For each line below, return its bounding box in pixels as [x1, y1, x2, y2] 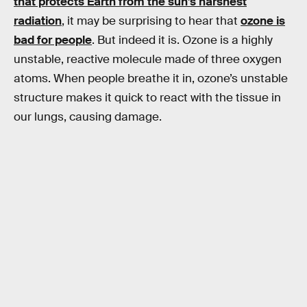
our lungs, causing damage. [14, 109, 162, 124]
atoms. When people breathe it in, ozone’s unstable [14, 71, 288, 86]
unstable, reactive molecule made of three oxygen [14, 51, 282, 66]
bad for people [14, 32, 92, 47]
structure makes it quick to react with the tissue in [14, 90, 281, 105]
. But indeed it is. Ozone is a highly [92, 32, 273, 47]
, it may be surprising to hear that [62, 13, 241, 28]
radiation [14, 13, 62, 28]
